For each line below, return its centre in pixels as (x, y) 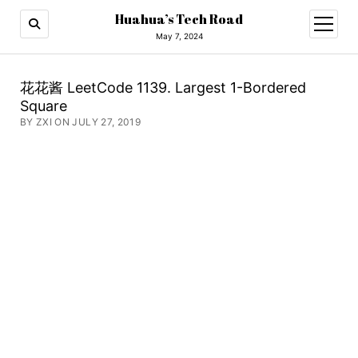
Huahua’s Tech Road (179, 19)
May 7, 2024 (179, 36)
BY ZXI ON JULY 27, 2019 (80, 122)
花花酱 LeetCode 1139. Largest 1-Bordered (163, 88)
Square (43, 106)
